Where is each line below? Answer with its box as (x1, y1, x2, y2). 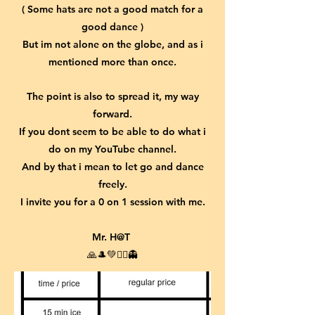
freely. (98, 178, 127, 191)
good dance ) (82, 20, 143, 33)
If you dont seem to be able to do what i (19, 125, 206, 138)
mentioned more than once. (49, 56, 176, 68)
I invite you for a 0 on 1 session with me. (20, 195, 205, 208)
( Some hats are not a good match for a (22, 3, 203, 15)
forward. (93, 108, 132, 120)
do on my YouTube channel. (49, 143, 176, 155)
